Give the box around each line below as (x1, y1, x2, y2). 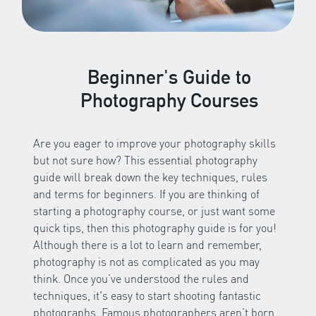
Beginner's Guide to (87, 65, 251, 88)
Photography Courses (80, 88, 258, 111)
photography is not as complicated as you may (33, 253, 260, 269)
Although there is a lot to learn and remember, (33, 236, 262, 252)
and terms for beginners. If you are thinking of (33, 186, 260, 201)
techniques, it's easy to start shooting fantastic (33, 287, 261, 303)
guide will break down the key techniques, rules (33, 169, 267, 184)
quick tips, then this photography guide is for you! (33, 219, 276, 235)
